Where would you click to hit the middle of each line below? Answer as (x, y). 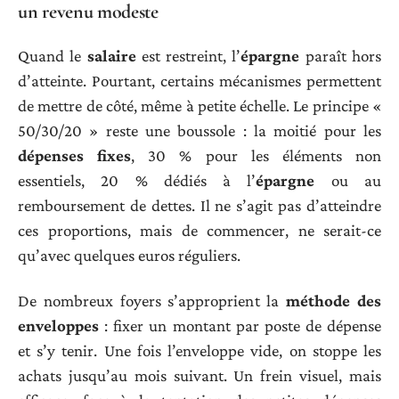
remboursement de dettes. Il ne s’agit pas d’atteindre (199, 206)
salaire (111, 56)
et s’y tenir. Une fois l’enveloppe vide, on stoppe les (199, 350)
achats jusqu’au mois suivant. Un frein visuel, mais (199, 375)
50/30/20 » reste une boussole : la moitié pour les (199, 131)
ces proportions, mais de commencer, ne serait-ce (199, 231)
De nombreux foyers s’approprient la (152, 300)
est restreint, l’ (188, 56)
